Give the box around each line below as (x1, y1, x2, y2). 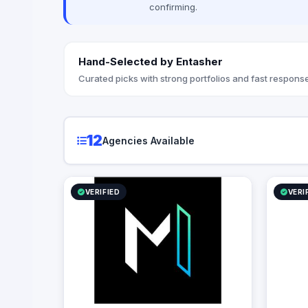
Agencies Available (102, 134, 195, 146)
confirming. (149, 1, 197, 13)
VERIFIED (85, 188, 120, 197)
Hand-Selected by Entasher (78, 54, 223, 68)
